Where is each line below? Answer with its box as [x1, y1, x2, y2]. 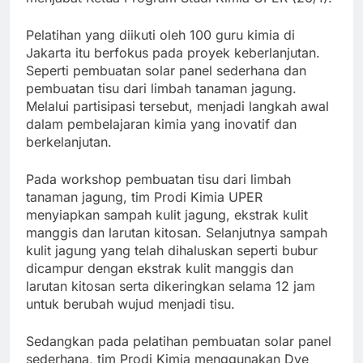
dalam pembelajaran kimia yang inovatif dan [26, 116, 297, 133]
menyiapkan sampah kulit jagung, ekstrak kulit [26, 207, 308, 224]
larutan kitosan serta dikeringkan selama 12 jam [26, 278, 315, 295]
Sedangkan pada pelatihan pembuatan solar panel [26, 333, 331, 350]
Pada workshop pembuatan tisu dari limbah [26, 171, 291, 188]
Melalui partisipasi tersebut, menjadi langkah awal [26, 98, 329, 115]
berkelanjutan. [26, 134, 112, 151]
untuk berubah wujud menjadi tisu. [26, 296, 235, 313]
